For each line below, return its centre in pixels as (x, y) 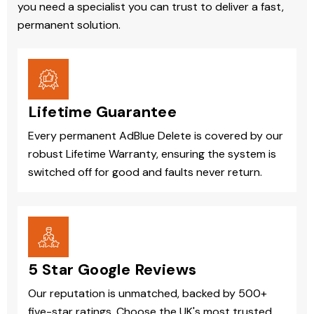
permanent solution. (69, 25)
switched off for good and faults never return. (145, 172)
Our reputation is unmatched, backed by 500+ (148, 294)
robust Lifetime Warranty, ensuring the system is (152, 154)
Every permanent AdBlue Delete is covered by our (156, 136)
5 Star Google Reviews (112, 270)
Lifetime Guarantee (103, 112)
